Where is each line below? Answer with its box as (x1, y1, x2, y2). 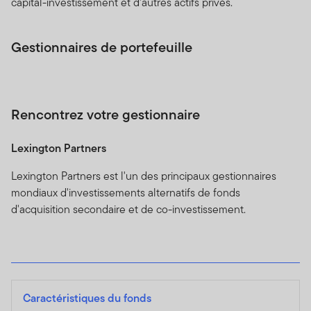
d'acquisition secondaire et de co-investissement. (11, 201, 246, 218)
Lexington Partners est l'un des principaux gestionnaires (11, 168, 276, 185)
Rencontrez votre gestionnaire (11, 104, 200, 126)
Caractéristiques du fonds (23, 290, 151, 307)
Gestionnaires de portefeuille (11, 37, 192, 58)
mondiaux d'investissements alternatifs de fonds (11, 185, 240, 201)
